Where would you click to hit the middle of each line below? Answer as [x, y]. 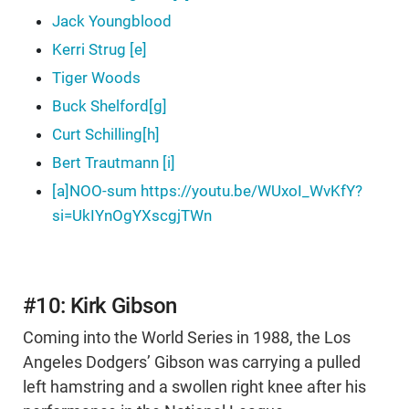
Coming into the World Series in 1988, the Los [187, 338]
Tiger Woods [96, 78]
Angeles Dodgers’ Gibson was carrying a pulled [192, 363]
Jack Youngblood [112, 21]
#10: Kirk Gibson [100, 306]
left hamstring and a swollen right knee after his [194, 388]
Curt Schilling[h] [106, 135]
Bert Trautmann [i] [114, 163]
